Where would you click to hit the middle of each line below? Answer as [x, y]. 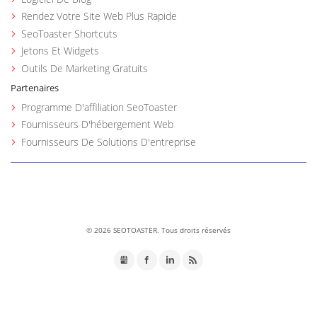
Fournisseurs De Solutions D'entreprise [109, 142]
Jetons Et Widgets [60, 51]
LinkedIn [198, 260]
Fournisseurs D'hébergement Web [98, 125]
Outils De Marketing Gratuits [85, 68]
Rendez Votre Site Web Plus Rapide [99, 16]
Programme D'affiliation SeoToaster [99, 107]
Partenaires [35, 88]
